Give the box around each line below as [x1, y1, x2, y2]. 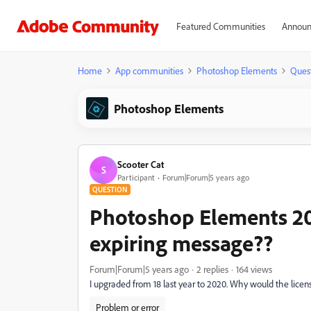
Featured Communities [176, 20, 265, 32]
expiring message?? [90, 229, 273, 257]
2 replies [196, 263, 228, 275]
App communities [115, 65, 183, 76]
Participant [117, 171, 155, 183]
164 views [236, 263, 272, 275]
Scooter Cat [117, 158, 164, 170]
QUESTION [92, 185, 128, 194]
